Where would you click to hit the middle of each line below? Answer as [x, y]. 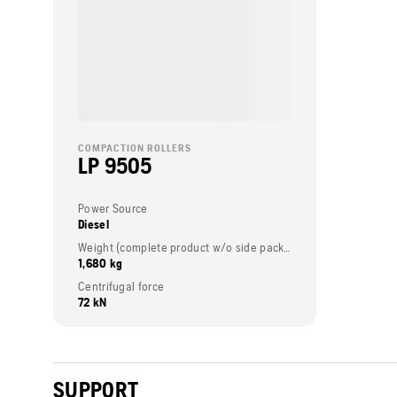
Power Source [113, 208]
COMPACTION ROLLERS [135, 148]
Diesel [93, 224]
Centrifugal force [121, 286]
